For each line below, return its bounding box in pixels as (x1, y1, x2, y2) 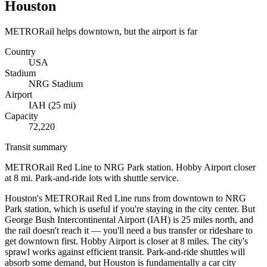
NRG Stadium (29, 78, 83, 89)
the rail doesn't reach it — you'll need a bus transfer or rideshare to (5, 225, 253, 235)
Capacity (5, 110, 38, 121)
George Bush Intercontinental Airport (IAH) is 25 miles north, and (5, 214, 253, 225)
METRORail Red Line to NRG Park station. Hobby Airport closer (5, 162, 256, 172)
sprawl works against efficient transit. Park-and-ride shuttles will (5, 246, 245, 257)
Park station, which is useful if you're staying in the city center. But (5, 203, 255, 214)
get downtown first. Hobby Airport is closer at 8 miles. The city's (5, 235, 248, 246)
